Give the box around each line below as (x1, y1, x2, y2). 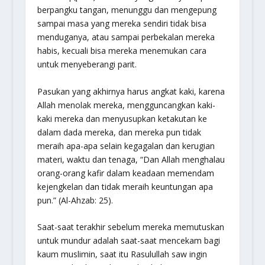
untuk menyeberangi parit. (37, 59, 137, 70)
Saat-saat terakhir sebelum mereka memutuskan (37, 221, 224, 233)
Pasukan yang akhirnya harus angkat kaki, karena (37, 85, 225, 97)
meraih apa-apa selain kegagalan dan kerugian (37, 140, 215, 151)
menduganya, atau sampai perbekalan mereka (37, 31, 215, 43)
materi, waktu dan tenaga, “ (37, 153, 143, 165)
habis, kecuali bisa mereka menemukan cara (37, 45, 206, 57)
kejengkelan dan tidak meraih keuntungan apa (37, 180, 213, 192)
